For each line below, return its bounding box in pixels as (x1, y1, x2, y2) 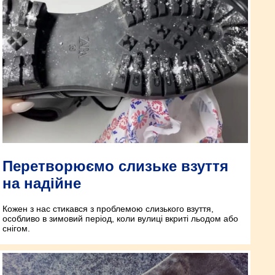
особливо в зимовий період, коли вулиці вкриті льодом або (2, 214, 238, 224)
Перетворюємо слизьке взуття (2, 157, 228, 174)
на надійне (2, 174, 81, 192)
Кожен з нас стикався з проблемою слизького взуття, (2, 204, 214, 214)
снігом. (2, 223, 30, 234)
